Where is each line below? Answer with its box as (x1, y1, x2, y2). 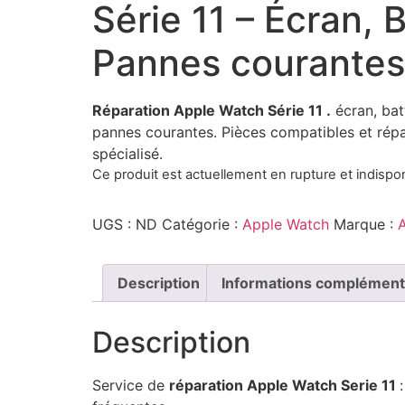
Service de (92, 375, 169, 394)
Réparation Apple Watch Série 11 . (92, 100, 331, 119)
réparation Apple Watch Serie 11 (169, 375, 400, 394)
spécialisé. (92, 144, 163, 163)
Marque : (334, 214, 398, 233)
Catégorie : (162, 214, 242, 233)
